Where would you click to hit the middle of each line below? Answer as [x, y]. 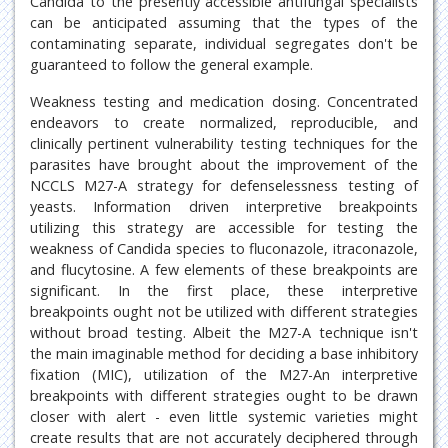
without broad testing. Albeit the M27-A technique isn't [224, 332]
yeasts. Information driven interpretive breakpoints [224, 206]
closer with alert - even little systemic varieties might [224, 416]
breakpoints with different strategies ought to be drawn [224, 395]
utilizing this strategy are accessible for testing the [224, 227]
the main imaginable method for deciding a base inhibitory [224, 353]
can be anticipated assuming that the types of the [224, 22]
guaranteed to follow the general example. [171, 64]
